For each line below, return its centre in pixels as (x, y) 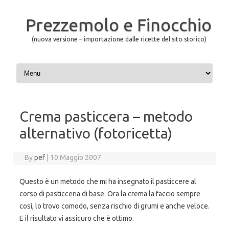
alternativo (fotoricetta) (96, 133)
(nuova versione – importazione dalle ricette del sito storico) (119, 39)
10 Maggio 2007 (76, 157)
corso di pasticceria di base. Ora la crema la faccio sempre (110, 194)
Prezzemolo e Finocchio (118, 25)
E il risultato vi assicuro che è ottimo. (77, 218)
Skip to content (38, 65)
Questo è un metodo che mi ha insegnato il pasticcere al (108, 181)
